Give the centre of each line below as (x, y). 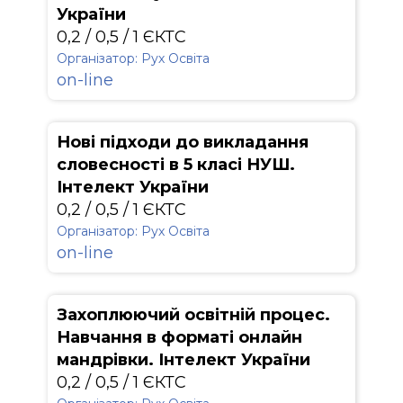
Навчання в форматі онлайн (179, 337)
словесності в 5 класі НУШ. (176, 165)
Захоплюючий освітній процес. (193, 315)
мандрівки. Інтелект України (184, 360)
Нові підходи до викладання (183, 142)
